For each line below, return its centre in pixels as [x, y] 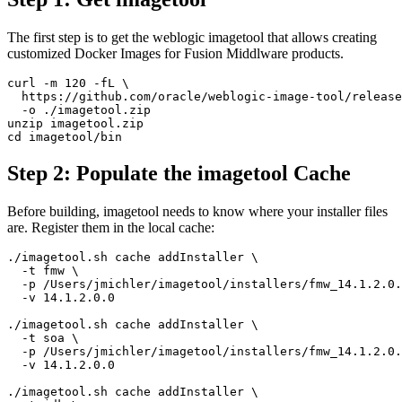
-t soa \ [43, 337]
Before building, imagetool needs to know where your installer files [197, 211]
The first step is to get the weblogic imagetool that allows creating [192, 37]
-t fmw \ [43, 270]
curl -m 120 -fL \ [68, 83]
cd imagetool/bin [68, 136]
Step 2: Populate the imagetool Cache [179, 173]
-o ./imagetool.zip [79, 109]
